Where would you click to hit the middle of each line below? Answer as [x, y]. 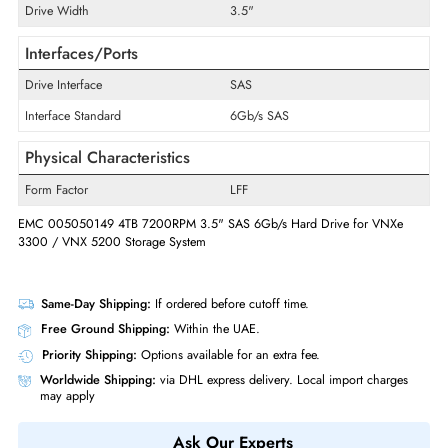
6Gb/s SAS [288, 277]
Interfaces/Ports [91, 208]
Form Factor [63, 360]
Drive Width [64, 161]
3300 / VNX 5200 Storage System [124, 418]
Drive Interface [71, 243]
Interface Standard [81, 277]
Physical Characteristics [120, 324]
